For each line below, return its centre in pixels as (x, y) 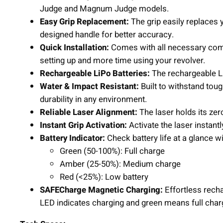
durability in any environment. (93, 100)
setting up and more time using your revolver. (122, 61)
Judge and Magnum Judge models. (104, 9)
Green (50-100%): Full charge (112, 151)
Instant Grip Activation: (83, 125)
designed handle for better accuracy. (107, 35)
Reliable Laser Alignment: (89, 112)
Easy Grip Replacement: (84, 22)
